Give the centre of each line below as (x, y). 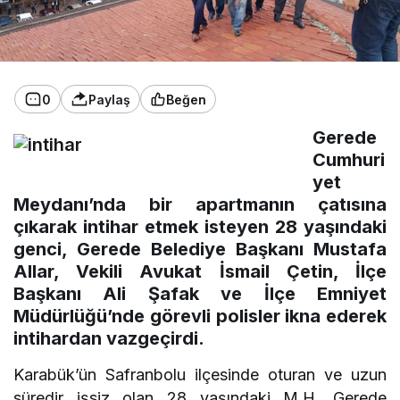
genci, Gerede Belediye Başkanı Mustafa (200, 250)
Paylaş (109, 99)
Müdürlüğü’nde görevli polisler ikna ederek (200, 317)
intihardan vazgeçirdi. (109, 339)
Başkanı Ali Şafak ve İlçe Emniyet (200, 294)
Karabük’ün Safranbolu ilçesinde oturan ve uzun (200, 375)
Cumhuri (349, 160)
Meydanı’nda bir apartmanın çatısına (200, 205)
